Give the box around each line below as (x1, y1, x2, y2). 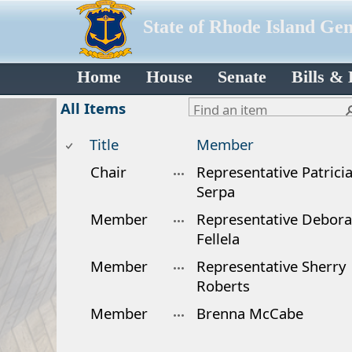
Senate (218, 68, 266, 87)
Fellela (196, 229, 240, 248)
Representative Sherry (196, 256, 346, 276)
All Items (60, 98, 126, 118)
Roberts (196, 276, 250, 295)
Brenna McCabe (196, 303, 303, 323)
